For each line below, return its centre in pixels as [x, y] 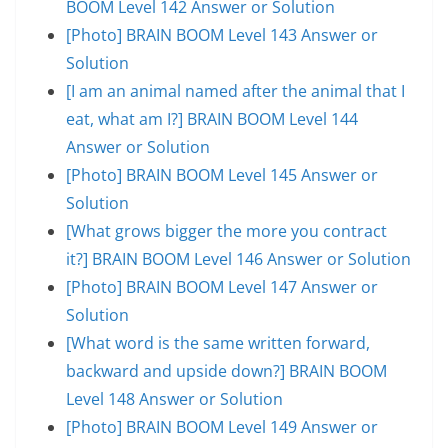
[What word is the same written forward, [218, 342]
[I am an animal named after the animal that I [235, 90]
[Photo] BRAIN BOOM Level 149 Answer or [222, 426]
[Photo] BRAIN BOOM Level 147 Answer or [222, 286]
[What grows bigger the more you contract [226, 230]
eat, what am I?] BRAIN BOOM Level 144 [212, 118]
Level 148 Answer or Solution [174, 398]
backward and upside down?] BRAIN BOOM [226, 370]
